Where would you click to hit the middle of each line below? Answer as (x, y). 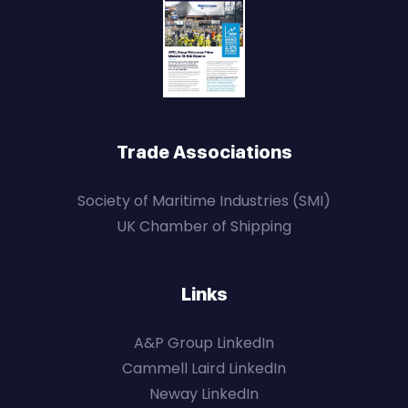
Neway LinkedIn (204, 394)
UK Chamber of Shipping (204, 227)
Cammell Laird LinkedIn (204, 369)
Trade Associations (204, 153)
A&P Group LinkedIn (204, 343)
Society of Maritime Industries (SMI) (204, 201)
